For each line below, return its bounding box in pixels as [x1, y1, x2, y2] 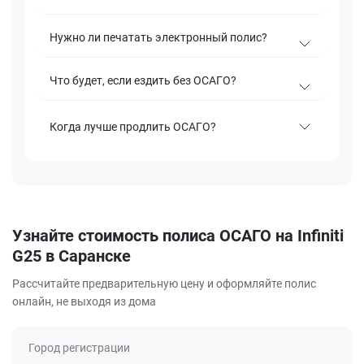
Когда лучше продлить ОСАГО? [50, 119, 216, 133]
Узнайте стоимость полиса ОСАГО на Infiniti [12, 226, 344, 246]
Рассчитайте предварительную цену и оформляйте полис [12, 277, 316, 291]
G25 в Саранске [12, 246, 131, 266]
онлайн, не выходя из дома [12, 295, 156, 309]
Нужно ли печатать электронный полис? [50, 31, 267, 45]
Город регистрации [28, 341, 130, 355]
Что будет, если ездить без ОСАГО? [50, 74, 236, 88]
